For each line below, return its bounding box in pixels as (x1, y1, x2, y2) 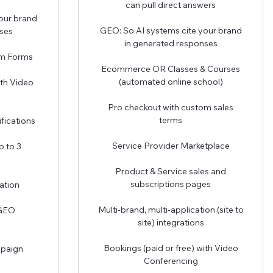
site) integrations (137, 216, 204, 228)
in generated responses (124, 37, 218, 49)
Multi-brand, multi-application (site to (97, 204, 244, 215)
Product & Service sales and (115, 165, 226, 177)
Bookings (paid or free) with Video (103, 242, 238, 253)
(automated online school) (118, 76, 223, 87)
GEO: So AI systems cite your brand (99, 24, 242, 36)
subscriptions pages (130, 178, 211, 190)
